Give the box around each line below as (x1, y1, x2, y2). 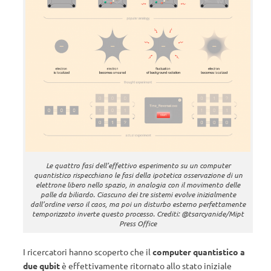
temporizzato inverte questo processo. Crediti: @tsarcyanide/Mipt (32, 209, 244, 219)
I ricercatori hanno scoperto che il (23, 246, 152, 258)
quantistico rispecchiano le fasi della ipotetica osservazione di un (33, 170, 243, 180)
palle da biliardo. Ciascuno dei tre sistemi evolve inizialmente (40, 189, 236, 200)
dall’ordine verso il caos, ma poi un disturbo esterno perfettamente (30, 199, 246, 209)
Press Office (119, 218, 157, 229)
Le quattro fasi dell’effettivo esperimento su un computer (45, 160, 230, 171)
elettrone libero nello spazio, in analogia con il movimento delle (36, 180, 240, 190)
